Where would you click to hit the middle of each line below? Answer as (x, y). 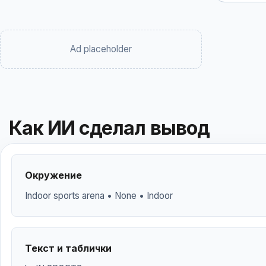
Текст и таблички (68, 248)
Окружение (53, 175)
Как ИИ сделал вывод (109, 128)
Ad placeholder (101, 49)
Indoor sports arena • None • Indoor (99, 196)
